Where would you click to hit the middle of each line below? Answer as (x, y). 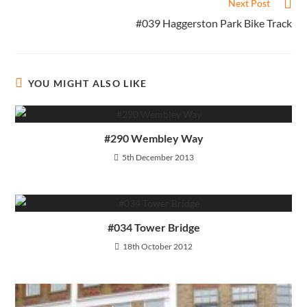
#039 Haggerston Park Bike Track (213, 23)
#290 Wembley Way (153, 138)
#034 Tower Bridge (153, 228)
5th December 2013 (158, 158)
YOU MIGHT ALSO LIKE (87, 84)
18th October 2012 (158, 247)
